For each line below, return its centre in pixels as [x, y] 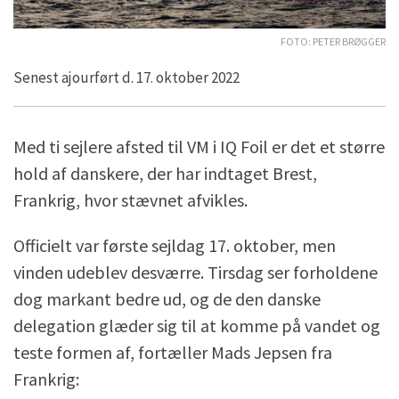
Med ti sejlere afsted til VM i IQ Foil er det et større [199, 146]
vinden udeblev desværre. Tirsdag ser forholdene [195, 272]
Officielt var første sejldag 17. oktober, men [175, 245]
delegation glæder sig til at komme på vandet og [197, 325]
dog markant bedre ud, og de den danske [167, 298]
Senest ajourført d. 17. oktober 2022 [126, 77]
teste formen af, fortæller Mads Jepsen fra [173, 352]
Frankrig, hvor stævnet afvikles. [130, 199]
